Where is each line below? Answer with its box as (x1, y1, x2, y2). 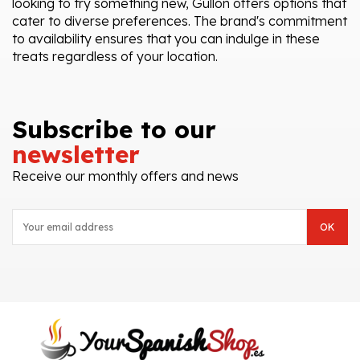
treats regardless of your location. (12, 48, 218, 65)
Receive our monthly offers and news (12, 168, 239, 185)
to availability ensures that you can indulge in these (12, 31, 320, 47)
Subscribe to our (12, 114, 216, 145)
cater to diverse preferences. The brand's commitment (12, 13, 347, 30)
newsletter (12, 139, 140, 170)
